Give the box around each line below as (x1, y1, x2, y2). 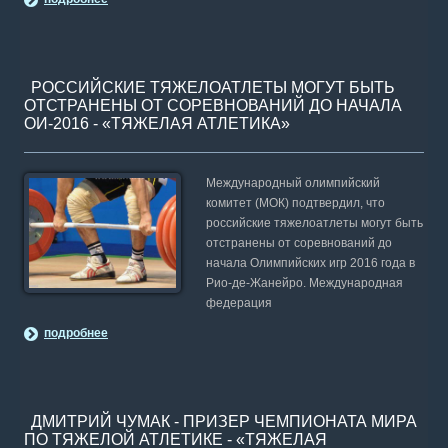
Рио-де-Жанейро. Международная (205, 276, 403, 290)
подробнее (44, 326, 108, 340)
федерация (205, 296, 272, 310)
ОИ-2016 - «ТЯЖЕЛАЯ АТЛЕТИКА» (24, 115, 290, 132)
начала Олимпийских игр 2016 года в (205, 256, 415, 270)
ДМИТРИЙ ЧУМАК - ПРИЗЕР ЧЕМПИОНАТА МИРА (31, 413, 417, 430)
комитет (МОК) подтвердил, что (205, 196, 385, 210)
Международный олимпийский (205, 176, 380, 190)
